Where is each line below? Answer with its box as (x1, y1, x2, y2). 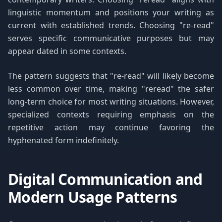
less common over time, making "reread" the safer (8, 83, 214, 94)
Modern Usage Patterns (8, 187, 177, 207)
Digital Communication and (8, 169, 203, 189)
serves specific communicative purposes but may (8, 33, 214, 44)
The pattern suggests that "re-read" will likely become (8, 70, 214, 81)
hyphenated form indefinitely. (8, 135, 119, 146)
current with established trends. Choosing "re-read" (8, 20, 214, 31)
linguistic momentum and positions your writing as (8, 7, 214, 18)
